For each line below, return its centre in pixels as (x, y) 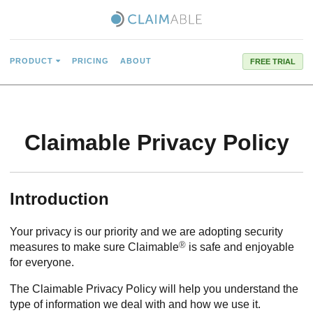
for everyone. (42, 262)
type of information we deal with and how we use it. (135, 304)
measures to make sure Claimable (94, 247)
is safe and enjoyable (240, 247)
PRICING (90, 61)
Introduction (59, 199)
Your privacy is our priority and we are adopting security (146, 232)
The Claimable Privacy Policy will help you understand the (154, 289)
